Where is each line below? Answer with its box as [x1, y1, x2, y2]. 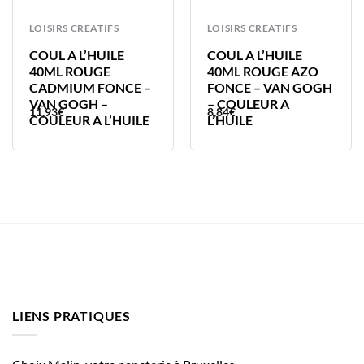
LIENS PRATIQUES [12, 307, 131, 323]
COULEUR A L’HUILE [28, 112, 149, 128]
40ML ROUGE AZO [206, 63, 318, 80]
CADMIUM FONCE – [28, 80, 151, 96]
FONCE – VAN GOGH [206, 80, 332, 96]
